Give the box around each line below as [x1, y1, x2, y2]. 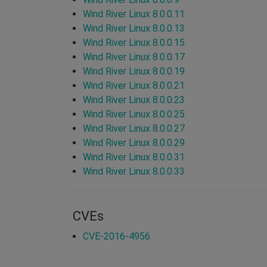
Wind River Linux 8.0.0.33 [83, 165, 185, 177]
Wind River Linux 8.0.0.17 [83, 51, 185, 63]
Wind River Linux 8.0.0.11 [83, 8, 185, 20]
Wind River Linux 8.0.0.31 [83, 151, 185, 163]
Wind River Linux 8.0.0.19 [83, 65, 185, 77]
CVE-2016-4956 [83, 230, 150, 242]
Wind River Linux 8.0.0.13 [83, 22, 185, 34]
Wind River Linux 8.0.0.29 [83, 136, 185, 148]
